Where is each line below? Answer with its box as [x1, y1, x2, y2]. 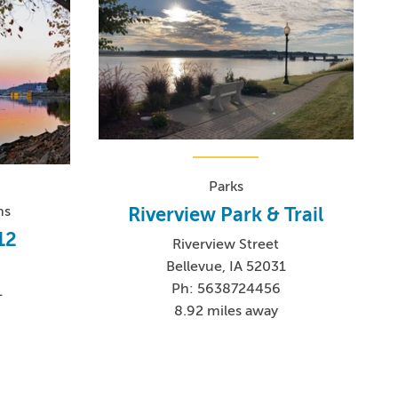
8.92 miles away [173, 302, 278, 319]
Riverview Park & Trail [128, 203, 324, 226]
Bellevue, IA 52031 [165, 258, 286, 275]
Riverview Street [172, 235, 280, 252]
